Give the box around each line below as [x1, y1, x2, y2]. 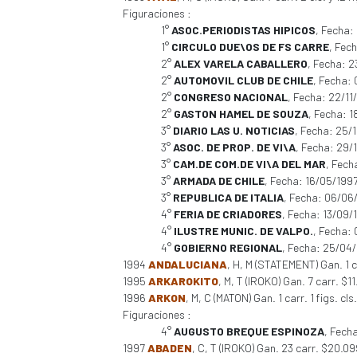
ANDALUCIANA [147, 257, 227, 271]
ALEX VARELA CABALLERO [173, 57, 308, 70]
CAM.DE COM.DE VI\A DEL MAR [172, 157, 326, 171]
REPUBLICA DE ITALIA [172, 190, 284, 204]
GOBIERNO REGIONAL [173, 241, 282, 254]
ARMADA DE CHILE [172, 174, 265, 187]
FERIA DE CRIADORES [173, 207, 282, 221]
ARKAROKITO [147, 274, 218, 288]
